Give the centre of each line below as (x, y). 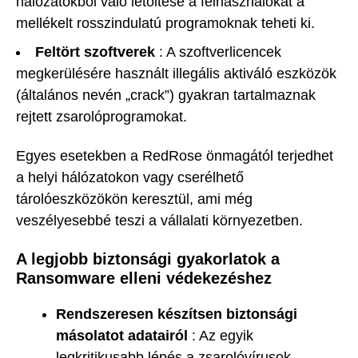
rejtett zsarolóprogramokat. (101, 117)
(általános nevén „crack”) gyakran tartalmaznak (166, 95)
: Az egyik (221, 335)
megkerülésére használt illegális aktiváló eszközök (176, 74)
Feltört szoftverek (95, 52)
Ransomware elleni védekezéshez (144, 278)
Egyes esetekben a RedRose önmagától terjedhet (175, 155)
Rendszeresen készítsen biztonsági (177, 314)
